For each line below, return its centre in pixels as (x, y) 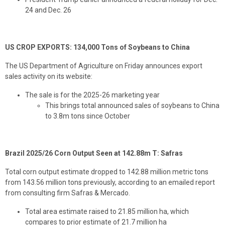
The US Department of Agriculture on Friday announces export (104, 66)
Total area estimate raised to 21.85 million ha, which (107, 212)
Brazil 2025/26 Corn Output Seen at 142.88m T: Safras (94, 153)
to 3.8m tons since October (88, 116)
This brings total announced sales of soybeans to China (132, 106)
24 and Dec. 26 (48, 10)
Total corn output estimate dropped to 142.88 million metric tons (107, 172)
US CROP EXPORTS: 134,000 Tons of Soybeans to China (97, 47)
